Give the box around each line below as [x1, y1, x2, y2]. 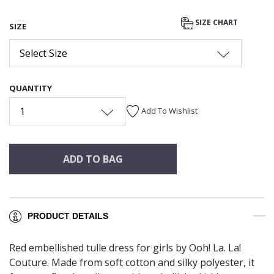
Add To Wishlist [141, 105, 198, 116]
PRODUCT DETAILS [28, 211, 108, 221]
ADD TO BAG [62, 152, 123, 166]
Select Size [20, 46, 67, 60]
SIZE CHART [195, 17, 238, 28]
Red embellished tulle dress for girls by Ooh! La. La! [9, 241, 241, 255]
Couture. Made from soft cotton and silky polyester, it [9, 256, 254, 270]
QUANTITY [9, 82, 52, 94]
